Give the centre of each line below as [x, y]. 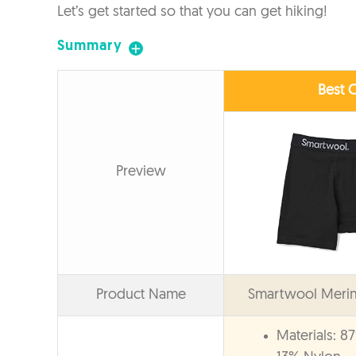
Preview [141, 172]
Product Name [141, 295]
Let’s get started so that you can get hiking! [192, 12]
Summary [90, 46]
